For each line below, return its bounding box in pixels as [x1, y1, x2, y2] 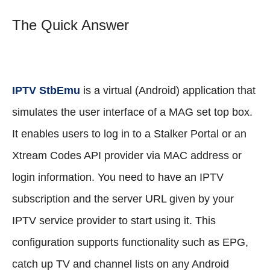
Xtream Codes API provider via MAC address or [12, 149, 242, 162]
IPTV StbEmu [12, 84, 80, 96]
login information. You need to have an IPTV [12, 171, 224, 183]
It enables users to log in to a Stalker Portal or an [12, 127, 246, 140]
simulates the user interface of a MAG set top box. [12, 105, 253, 118]
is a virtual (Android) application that [80, 84, 256, 96]
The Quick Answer [12, 16, 129, 33]
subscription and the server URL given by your [12, 192, 234, 205]
